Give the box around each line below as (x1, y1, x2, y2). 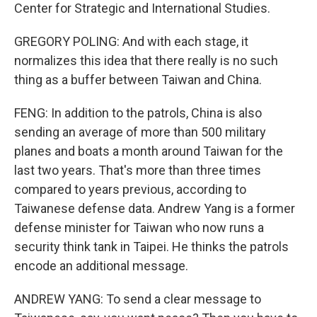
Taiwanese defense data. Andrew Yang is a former (14, 201, 295, 216)
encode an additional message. (14, 258, 188, 273)
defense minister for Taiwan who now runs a (14, 220, 264, 235)
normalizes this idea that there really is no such (14, 53, 278, 68)
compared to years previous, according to (14, 182, 246, 197)
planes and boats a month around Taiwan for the (14, 144, 283, 158)
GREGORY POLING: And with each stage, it (14, 34, 248, 49)
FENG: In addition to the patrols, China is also (14, 105, 262, 120)
